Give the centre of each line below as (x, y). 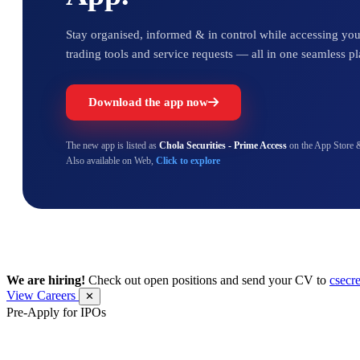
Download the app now (148, 102)
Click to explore (188, 160)
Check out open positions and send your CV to (209, 280)
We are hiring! (46, 280)
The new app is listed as (112, 145)
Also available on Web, (111, 160)
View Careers (43, 295)
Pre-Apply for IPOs (56, 312)
